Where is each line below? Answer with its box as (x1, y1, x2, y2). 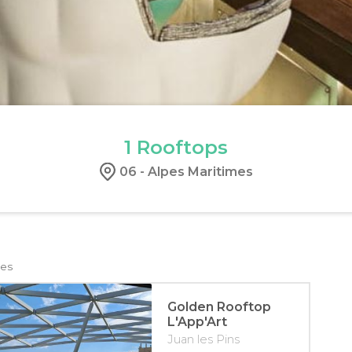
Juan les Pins (167, 332, 240, 346)
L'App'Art (167, 313, 227, 329)
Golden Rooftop (167, 299, 271, 314)
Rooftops (131, 135, 228, 159)
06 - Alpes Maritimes (119, 163, 253, 179)
